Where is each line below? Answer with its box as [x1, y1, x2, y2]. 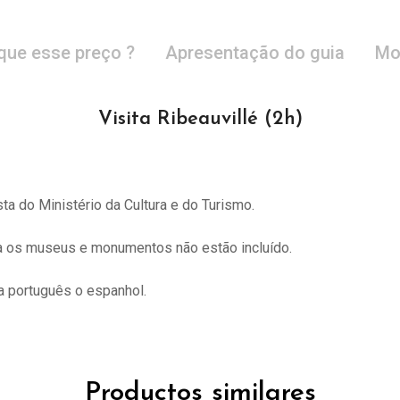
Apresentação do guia [165, 42, 345, 63]
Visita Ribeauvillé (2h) [97, 109, 303, 129]
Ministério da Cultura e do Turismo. [35, 196, 254, 213]
